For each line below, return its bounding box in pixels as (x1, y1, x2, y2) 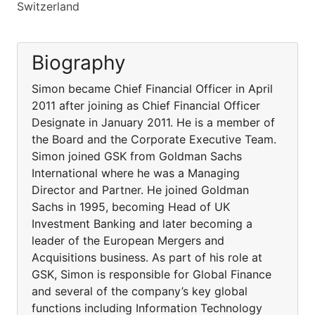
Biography (32, 51, 126, 75)
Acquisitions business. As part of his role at (32, 250, 262, 264)
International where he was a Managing (32, 166, 240, 180)
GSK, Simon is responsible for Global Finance (32, 267, 271, 281)
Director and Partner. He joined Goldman (32, 183, 249, 197)
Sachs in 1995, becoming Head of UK (32, 200, 230, 214)
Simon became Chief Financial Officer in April (32, 82, 273, 96)
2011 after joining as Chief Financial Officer (32, 98, 260, 112)
